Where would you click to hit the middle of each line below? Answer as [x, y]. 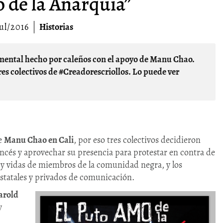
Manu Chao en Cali [39, 140]
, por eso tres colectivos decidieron [137, 140]
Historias [56, 27]
